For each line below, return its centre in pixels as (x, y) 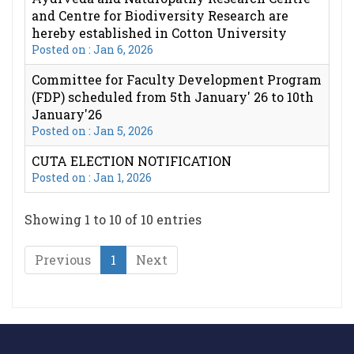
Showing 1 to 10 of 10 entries (113, 219)
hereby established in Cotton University (159, 33)
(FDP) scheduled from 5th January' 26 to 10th (173, 97)
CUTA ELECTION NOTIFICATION (132, 161)
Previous (63, 260)
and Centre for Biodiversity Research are (160, 15)
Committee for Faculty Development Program (177, 79)
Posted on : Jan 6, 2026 (92, 49)
